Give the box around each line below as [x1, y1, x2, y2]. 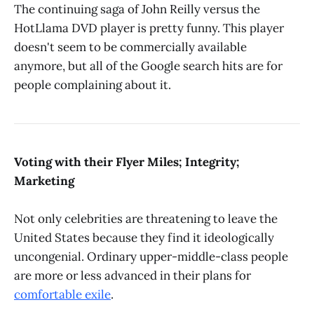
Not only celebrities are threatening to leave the [14, 210, 278, 226]
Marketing [14, 172, 74, 189]
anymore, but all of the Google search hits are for [14, 58, 282, 74]
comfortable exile [14, 286, 111, 302]
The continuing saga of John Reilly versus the [14, 1, 260, 17]
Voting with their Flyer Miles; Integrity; [14, 153, 240, 170]
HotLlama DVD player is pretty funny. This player [14, 20, 284, 36]
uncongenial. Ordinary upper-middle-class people [14, 248, 288, 264]
